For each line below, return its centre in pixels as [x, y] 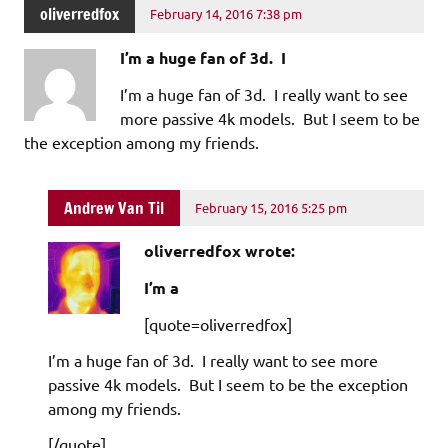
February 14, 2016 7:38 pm [226, 14]
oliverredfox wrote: [219, 251]
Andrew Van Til [114, 208]
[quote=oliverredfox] [218, 324]
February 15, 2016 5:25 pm [271, 208]
